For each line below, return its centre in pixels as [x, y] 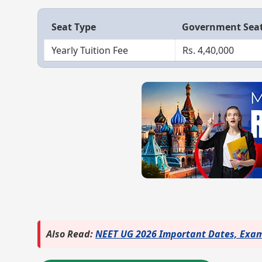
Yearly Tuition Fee [90, 50]
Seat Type [74, 27]
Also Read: [71, 234]
